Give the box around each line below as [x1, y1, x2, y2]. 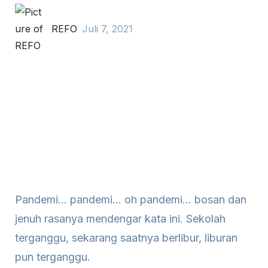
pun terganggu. [15, 251, 90, 263]
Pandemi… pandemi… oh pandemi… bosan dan [15, 193, 246, 206]
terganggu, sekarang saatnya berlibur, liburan [15, 232, 237, 244]
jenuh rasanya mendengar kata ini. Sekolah [15, 212, 226, 225]
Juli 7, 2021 [82, 22, 133, 35]
